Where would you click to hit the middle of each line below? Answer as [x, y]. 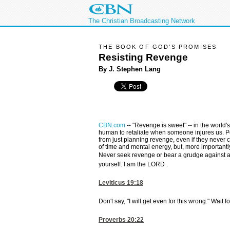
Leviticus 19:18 [121, 183]
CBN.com [112, 126]
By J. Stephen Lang [130, 69]
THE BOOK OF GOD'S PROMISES [158, 47]
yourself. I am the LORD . [133, 165]
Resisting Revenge [143, 57]
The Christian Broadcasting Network [142, 21]
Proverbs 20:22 [121, 220]
